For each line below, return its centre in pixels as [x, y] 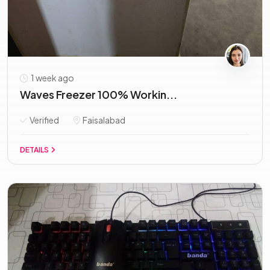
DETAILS [35, 150]
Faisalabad [103, 120]
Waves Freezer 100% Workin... [99, 94]
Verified [44, 120]
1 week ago [52, 78]
